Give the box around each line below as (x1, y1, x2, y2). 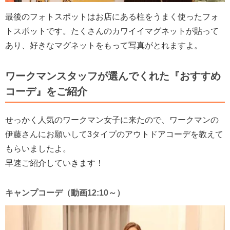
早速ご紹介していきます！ (5, 158, 104, 167)
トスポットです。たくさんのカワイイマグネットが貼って (5, 26, 219, 35)
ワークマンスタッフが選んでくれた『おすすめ (5, 70, 221, 82)
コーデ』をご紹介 (5, 85, 87, 97)
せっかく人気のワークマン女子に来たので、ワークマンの (5, 115, 219, 124)
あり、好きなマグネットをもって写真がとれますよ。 (5, 41, 202, 50)
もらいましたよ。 (5, 144, 71, 153)
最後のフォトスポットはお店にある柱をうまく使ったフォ (5, 12, 219, 21)
